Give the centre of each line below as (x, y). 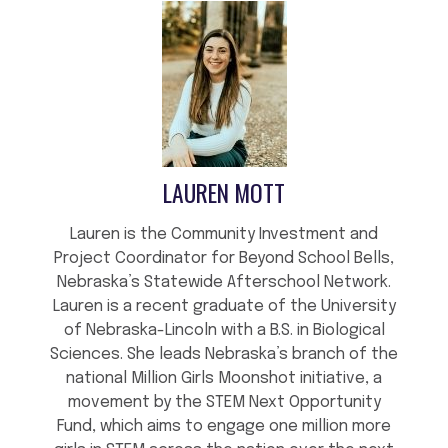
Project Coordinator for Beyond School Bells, (224, 259)
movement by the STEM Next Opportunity (224, 403)
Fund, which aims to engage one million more (224, 427)
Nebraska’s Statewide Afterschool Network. (224, 283)
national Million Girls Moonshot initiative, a (224, 379)
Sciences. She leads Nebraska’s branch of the (224, 355)
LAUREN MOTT (224, 193)
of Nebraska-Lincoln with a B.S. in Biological (224, 331)
